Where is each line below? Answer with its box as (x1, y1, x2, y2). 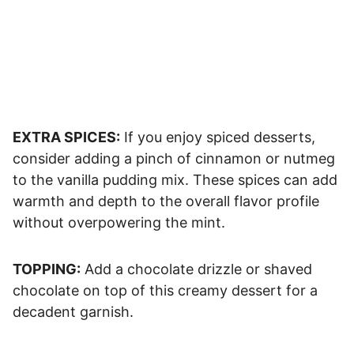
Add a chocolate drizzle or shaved (81, 260, 312, 277)
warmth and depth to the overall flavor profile (13, 192, 319, 209)
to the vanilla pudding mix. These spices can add (13, 171, 337, 188)
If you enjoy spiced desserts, (120, 128, 315, 145)
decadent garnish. (13, 303, 137, 320)
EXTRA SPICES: (13, 128, 120, 145)
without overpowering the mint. (13, 213, 225, 231)
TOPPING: (13, 260, 81, 277)
